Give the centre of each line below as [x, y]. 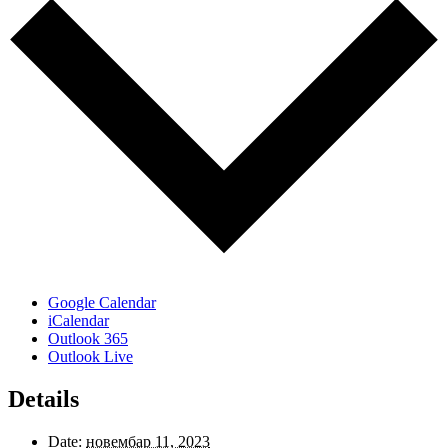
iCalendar [78, 321]
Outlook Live [90, 357]
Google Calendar [102, 303]
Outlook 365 [88, 339]
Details [43, 399]
